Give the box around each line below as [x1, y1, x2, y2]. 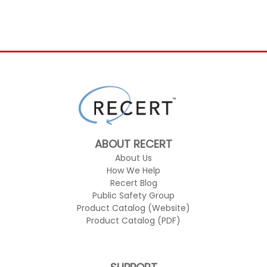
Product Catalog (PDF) [86, 215, 181, 226]
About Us [115, 152, 152, 164]
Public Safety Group [92, 190, 175, 201]
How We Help [107, 164, 160, 176]
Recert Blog [110, 177, 157, 189]
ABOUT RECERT [95, 136, 172, 151]
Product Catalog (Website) [77, 202, 190, 214]
